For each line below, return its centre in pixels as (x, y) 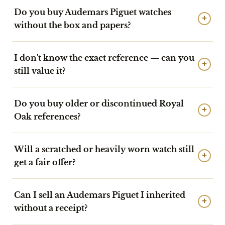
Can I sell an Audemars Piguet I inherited (100, 195)
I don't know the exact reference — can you (104, 58)
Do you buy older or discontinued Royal (99, 103)
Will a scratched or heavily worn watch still (104, 149)
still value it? (40, 71)
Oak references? (47, 116)
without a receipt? (51, 208)
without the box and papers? (72, 25)
